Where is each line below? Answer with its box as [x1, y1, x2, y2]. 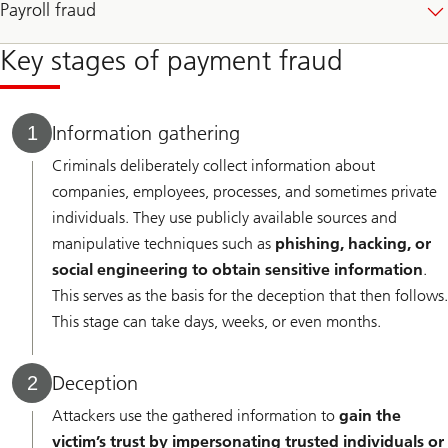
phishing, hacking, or [275, 233, 431, 253]
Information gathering [52, 120, 240, 145]
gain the [339, 405, 401, 425]
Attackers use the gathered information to [52, 405, 339, 425]
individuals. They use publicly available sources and [52, 207, 397, 227]
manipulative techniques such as [52, 233, 275, 253]
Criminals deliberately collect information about [52, 155, 375, 175]
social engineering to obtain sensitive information [52, 259, 423, 279]
